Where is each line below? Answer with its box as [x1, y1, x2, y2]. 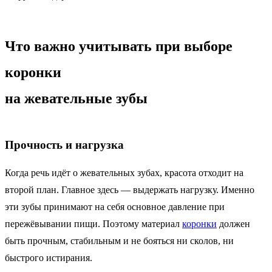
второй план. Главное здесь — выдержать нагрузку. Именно [5, 184, 254, 195]
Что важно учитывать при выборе [5, 38, 233, 55]
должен [217, 218, 250, 229]
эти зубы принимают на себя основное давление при [5, 201, 225, 212]
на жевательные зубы [5, 90, 148, 107]
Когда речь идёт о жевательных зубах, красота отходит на [5, 167, 243, 178]
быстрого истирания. [5, 252, 92, 263]
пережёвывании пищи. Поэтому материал [5, 218, 182, 229]
